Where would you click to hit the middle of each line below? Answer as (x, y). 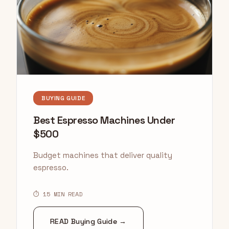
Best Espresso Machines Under (104, 120)
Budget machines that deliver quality (103, 155)
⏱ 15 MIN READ (58, 194)
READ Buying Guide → (88, 222)
